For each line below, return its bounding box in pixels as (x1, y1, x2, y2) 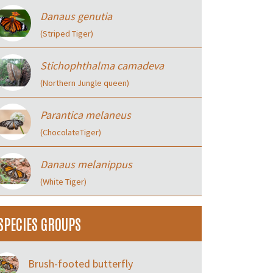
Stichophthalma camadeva (40, 58, 164, 73)
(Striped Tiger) (40, 28, 93, 39)
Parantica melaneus (40, 108, 131, 122)
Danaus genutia (40, 9, 112, 23)
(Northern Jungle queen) (40, 77, 129, 88)
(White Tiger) (40, 176, 87, 187)
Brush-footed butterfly (28, 257, 133, 271)
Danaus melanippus (40, 157, 132, 171)
